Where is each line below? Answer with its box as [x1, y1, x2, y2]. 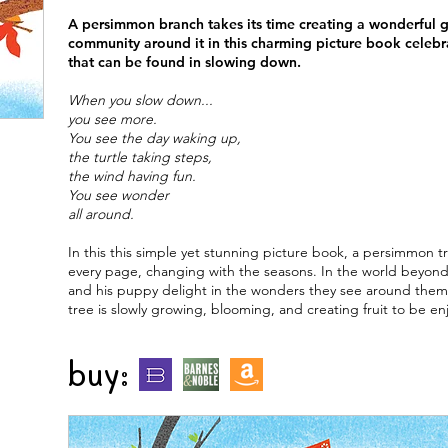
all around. [68, 205, 134, 223]
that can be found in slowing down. [68, 53, 301, 71]
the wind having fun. [68, 167, 196, 185]
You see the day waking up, [68, 129, 241, 147]
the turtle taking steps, [68, 148, 212, 166]
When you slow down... [68, 91, 213, 109]
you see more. [68, 110, 157, 128]
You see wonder [68, 186, 169, 204]
